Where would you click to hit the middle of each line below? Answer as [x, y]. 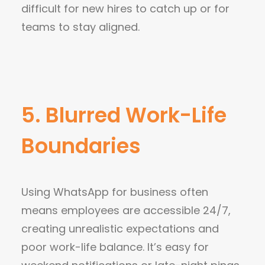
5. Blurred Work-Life [124, 115]
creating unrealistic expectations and [120, 229]
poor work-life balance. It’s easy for [115, 247]
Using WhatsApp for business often [115, 192]
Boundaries [81, 146]
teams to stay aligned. [80, 27]
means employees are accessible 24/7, [126, 210]
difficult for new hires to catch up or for [125, 9]
